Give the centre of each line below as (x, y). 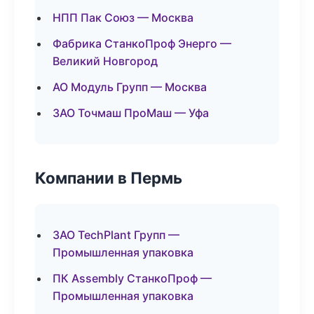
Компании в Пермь (109, 178)
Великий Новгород (105, 61)
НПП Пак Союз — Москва (123, 18)
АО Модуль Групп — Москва (130, 87)
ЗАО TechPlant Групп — (116, 235)
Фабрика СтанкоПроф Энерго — (142, 43)
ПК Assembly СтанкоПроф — (132, 278)
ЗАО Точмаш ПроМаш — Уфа (131, 113)
